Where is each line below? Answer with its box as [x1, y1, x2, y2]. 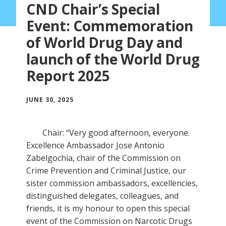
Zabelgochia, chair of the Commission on [26, 152, 181, 163]
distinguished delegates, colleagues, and [26, 190, 179, 201]
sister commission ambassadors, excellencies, [26, 177, 198, 189]
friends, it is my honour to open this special [26, 202, 190, 214]
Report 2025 [26, 66, 110, 85]
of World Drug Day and [26, 32, 183, 52]
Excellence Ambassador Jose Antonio [26, 139, 164, 151]
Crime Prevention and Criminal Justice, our [26, 164, 186, 176]
